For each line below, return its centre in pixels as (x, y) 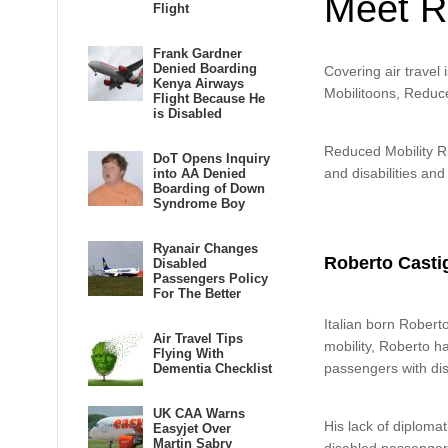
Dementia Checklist (212, 368)
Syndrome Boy (199, 203)
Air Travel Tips (198, 338)
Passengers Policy (210, 278)
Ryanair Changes (205, 248)
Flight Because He (209, 98)
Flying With (188, 353)
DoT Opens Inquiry (211, 158)
